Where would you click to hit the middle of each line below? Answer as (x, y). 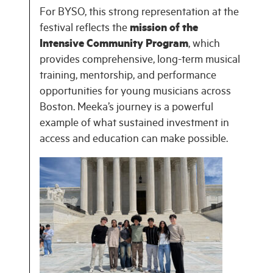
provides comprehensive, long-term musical (140, 61)
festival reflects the (85, 30)
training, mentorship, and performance (128, 77)
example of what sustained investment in (134, 125)
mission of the (164, 30)
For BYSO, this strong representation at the (139, 14)
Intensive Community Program (114, 45)
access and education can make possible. (134, 140)
